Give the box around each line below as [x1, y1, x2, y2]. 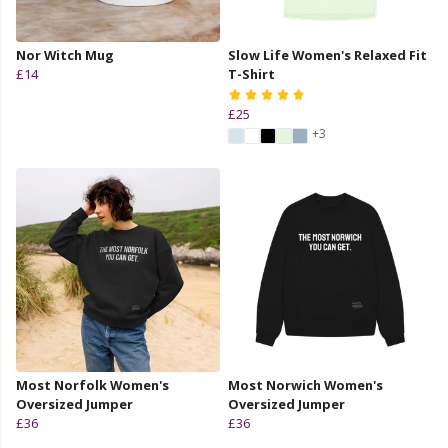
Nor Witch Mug [16, 45, 114, 64]
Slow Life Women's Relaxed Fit [228, 45, 427, 64]
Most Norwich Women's [228, 375, 383, 394]
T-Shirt [228, 64, 275, 83]
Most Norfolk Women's [16, 375, 169, 394]
